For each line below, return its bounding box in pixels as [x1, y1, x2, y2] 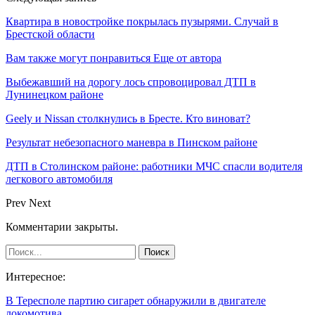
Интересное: [6, 270, 65, 283]
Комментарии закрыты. [6, 220, 118, 233]
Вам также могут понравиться [6, 51, 150, 64]
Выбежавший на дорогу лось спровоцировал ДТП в [6, 75, 256, 88]
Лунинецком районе [6, 88, 103, 101]
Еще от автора [153, 51, 221, 64]
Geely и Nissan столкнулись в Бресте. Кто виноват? [6, 112, 250, 124]
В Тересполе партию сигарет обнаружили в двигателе [6, 294, 266, 307]
